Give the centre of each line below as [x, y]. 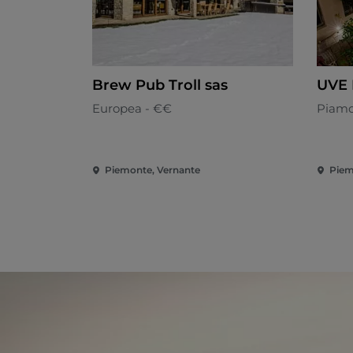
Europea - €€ [132, 109]
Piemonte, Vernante [152, 170]
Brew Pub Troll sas [160, 85]
